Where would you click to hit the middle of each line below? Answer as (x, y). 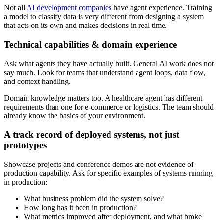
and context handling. (37, 81)
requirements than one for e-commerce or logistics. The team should (109, 107)
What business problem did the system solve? (94, 199)
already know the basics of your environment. (75, 115)
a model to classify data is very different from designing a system (104, 17)
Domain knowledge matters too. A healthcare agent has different (103, 98)
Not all (15, 8)
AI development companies (69, 8)
